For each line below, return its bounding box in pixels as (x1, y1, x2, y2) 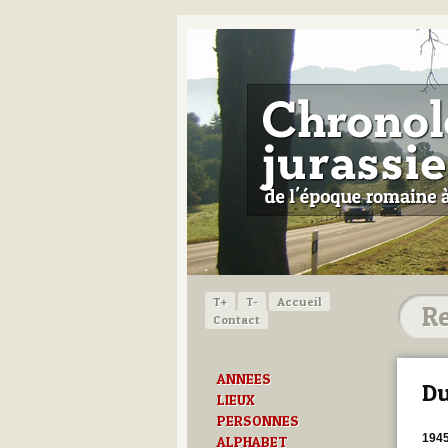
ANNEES (217, 369, 271, 388)
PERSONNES (217, 411, 299, 430)
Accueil (277, 293, 322, 309)
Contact (213, 311, 260, 327)
